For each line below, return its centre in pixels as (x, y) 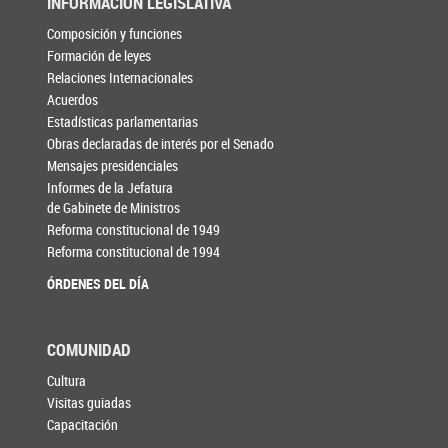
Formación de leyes (99, 56)
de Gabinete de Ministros (114, 208)
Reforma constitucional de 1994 (134, 252)
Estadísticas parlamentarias (123, 122)
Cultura (67, 380)
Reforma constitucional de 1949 (134, 230)
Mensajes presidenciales (113, 166)
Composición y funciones (115, 34)
